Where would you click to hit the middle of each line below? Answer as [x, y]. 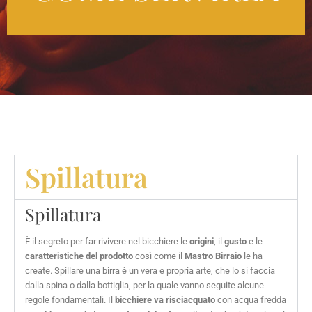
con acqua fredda [251, 300]
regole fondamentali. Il [70, 300]
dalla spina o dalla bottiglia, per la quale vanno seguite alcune [145, 285]
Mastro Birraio [213, 256]
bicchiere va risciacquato [165, 300]
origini [202, 241]
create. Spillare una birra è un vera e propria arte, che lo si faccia [150, 271]
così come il [159, 256]
